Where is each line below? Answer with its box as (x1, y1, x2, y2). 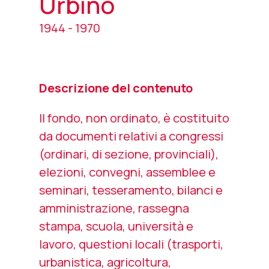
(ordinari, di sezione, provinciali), (39, 146, 219, 162)
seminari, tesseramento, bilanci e (39, 182, 223, 198)
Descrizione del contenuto (39, 80, 193, 96)
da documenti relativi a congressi (39, 128, 223, 144)
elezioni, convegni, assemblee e (39, 164, 216, 180)
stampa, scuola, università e (39, 218, 193, 234)
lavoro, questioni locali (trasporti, (39, 236, 223, 252)
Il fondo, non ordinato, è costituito (39, 110, 229, 126)
